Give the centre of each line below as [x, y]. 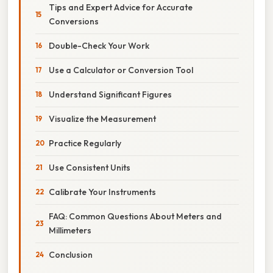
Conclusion [71, 254]
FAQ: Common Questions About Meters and [135, 216]
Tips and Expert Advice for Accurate [121, 7]
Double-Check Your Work [99, 45]
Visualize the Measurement [102, 119]
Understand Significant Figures [110, 94]
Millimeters [70, 230]
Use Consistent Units [90, 167]
